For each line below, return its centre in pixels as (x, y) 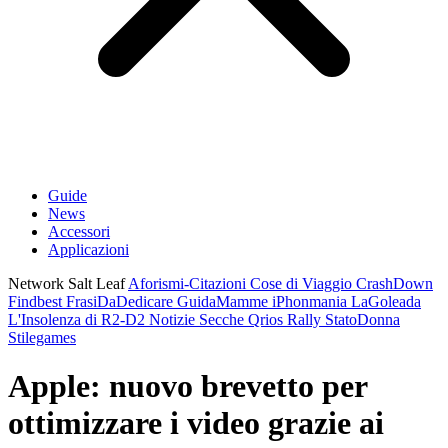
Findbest (37, 301)
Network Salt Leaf (68, 283)
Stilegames (42, 337)
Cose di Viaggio (303, 283)
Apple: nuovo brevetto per (187, 386)
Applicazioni (88, 249)
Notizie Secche (198, 319)
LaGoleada (386, 301)
